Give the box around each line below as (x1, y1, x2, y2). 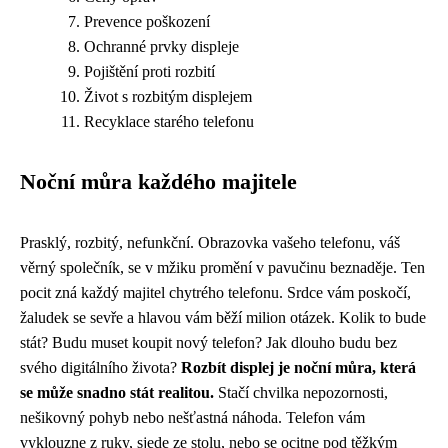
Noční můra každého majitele (20, 170, 297, 194)
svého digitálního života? (20, 359, 181, 376)
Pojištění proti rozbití (84, 63, 215, 80)
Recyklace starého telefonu (84, 113, 254, 130)
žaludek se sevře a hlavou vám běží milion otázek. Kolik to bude (20, 309, 426, 326)
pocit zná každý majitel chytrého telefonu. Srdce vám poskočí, (20, 284, 411, 301)
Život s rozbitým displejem (84, 88, 252, 105)
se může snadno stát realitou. (20, 384, 214, 401)
